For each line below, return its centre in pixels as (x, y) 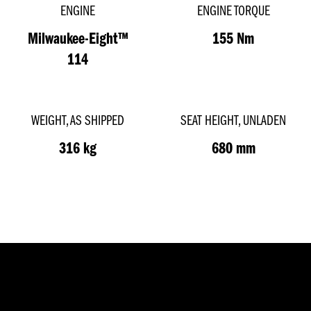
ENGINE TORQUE (233, 12)
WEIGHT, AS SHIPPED (78, 121)
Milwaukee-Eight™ (78, 40)
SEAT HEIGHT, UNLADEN (233, 121)
